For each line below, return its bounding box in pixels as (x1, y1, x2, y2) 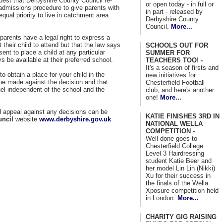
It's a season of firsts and (146, 63, 219, 71)
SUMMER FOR (146, 49, 190, 56)
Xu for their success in (146, 171, 211, 179)
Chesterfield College (146, 142, 203, 150)
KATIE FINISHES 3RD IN (146, 112, 220, 120)
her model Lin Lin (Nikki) (146, 164, 215, 172)
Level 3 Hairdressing (146, 149, 204, 157)
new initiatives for (146, 71, 196, 79)
